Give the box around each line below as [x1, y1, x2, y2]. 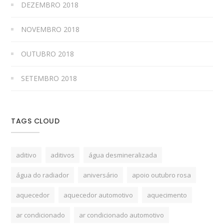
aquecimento [147, 190, 187, 199]
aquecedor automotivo [63, 190, 133, 199]
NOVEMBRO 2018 [21, 24, 80, 34]
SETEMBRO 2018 [21, 73, 77, 83]
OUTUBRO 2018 [21, 48, 74, 58]
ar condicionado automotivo [79, 210, 164, 219]
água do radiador [16, 170, 69, 179]
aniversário [83, 170, 118, 179]
